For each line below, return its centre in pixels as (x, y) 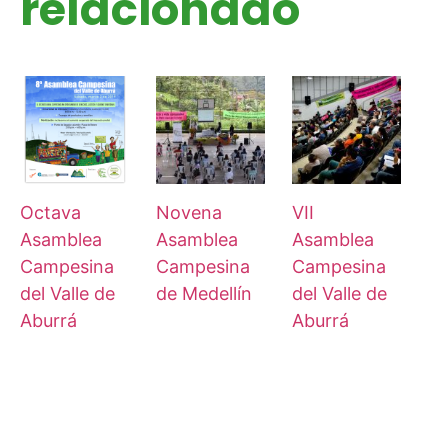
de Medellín (203, 294)
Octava (50, 213)
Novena (188, 213)
